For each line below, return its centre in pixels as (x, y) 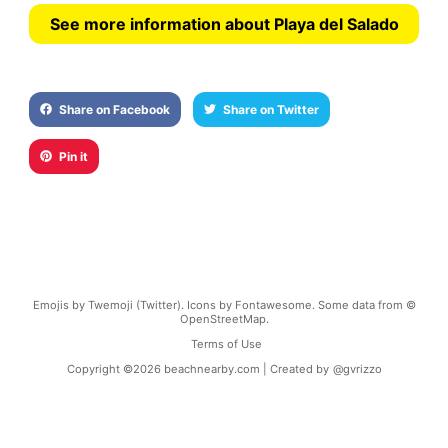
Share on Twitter (270, 109)
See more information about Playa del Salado (224, 23)
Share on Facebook (114, 109)
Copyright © (99, 369)
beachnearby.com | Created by (246, 369)
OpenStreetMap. (224, 318)
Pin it (73, 156)
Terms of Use (226, 344)
